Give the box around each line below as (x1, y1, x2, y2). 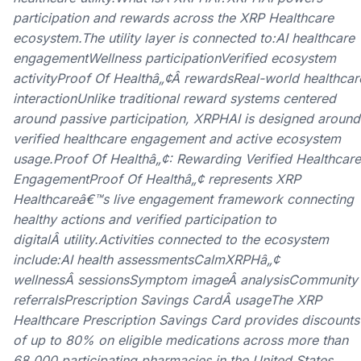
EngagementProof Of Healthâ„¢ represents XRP (13, 171, 301, 187)
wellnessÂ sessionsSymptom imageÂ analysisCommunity (13, 272, 358, 288)
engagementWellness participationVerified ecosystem (13, 50, 336, 66)
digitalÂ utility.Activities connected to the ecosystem (13, 231, 329, 247)
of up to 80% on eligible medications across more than (13, 332, 348, 348)
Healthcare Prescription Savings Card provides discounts (13, 312, 359, 328)
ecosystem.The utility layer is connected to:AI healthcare (13, 30, 355, 46)
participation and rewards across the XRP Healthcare (13, 10, 334, 26)
